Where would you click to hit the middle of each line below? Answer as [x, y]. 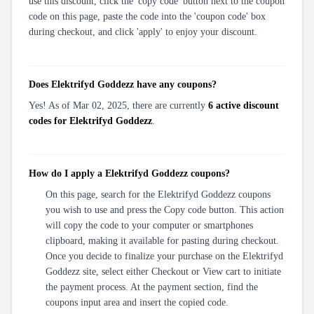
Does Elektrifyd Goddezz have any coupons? [123, 84]
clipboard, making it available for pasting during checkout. [162, 240]
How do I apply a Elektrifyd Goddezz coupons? [129, 173]
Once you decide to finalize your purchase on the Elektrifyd [164, 256]
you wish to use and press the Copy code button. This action [165, 210]
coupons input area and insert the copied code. [137, 302]
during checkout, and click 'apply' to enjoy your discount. [143, 32]
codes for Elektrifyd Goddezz [90, 121]
